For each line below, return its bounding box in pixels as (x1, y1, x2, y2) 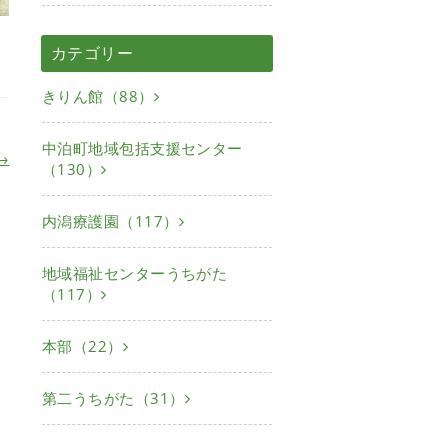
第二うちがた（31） (42, 387, 185, 408)
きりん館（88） (42, 85, 154, 106)
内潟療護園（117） (42, 210, 179, 231)
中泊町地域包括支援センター (42, 137, 243, 158)
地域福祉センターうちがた (42, 262, 228, 283)
